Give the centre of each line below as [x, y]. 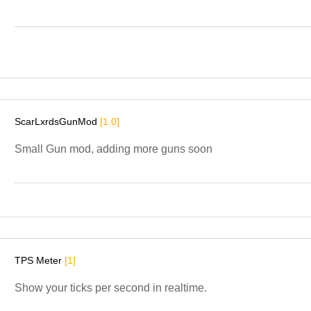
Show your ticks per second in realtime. [111, 287]
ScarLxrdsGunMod [57, 121]
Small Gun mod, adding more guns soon [114, 149]
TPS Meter [40, 260]
